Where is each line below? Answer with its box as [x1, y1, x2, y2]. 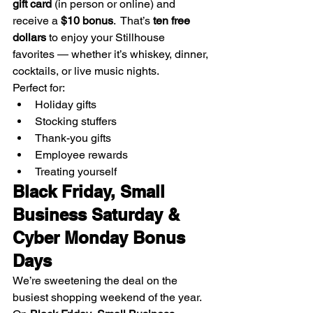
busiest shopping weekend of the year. [13, 290, 202, 304]
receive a [13, 13, 61, 27]
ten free [153, 13, 193, 27]
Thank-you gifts [35, 131, 111, 145]
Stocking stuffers [35, 114, 117, 128]
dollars [13, 30, 46, 44]
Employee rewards [35, 147, 128, 161]
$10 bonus [61, 13, 113, 27]
